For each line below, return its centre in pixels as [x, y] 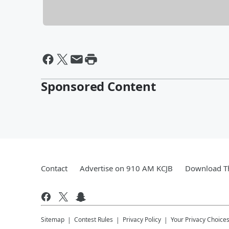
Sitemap [53, 219]
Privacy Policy [142, 219]
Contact [54, 168]
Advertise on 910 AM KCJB [126, 168]
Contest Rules [94, 219]
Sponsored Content [98, 86]
